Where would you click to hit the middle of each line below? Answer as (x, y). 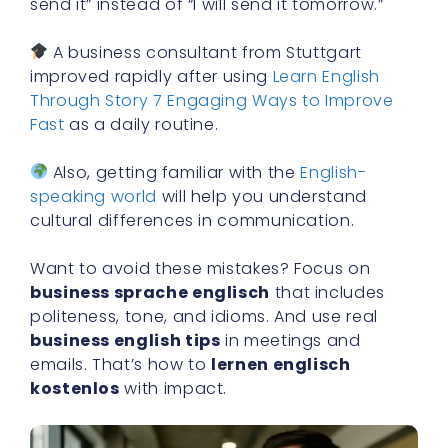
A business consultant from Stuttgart (205, 52)
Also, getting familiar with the (174, 172)
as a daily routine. (141, 124)
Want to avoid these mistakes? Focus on (200, 268)
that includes (327, 292)
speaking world (93, 196)
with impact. (173, 388)
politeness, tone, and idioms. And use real (204, 316)
